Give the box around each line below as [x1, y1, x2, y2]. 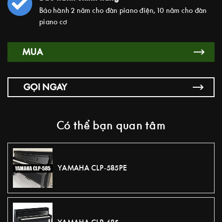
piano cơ [39, 17, 67, 26]
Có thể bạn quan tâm [56, 118, 166, 132]
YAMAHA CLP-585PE [57, 164, 127, 172]
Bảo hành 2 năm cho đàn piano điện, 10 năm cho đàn [39, 5, 207, 14]
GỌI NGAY [23, 81, 67, 92]
